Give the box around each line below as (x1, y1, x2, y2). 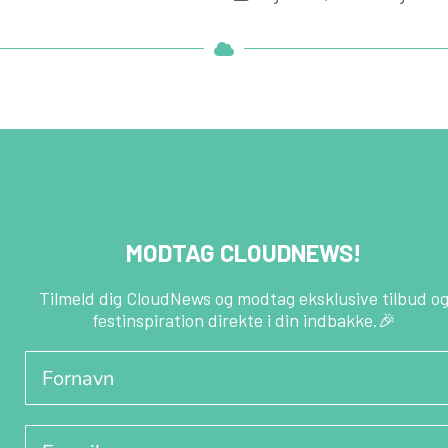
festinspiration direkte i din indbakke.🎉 (92, 309, 397, 332)
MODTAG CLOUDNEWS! (126, 238, 363, 268)
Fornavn (24, 350, 102, 378)
